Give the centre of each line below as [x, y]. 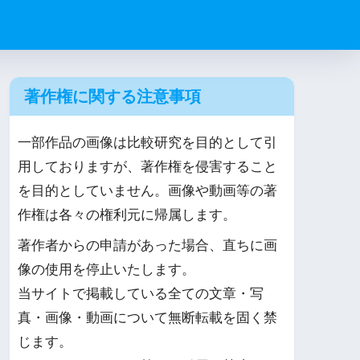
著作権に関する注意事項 [112, 97]
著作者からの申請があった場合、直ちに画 [147, 245]
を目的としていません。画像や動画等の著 [147, 190]
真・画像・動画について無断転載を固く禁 [147, 317]
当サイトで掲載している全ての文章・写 [141, 293]
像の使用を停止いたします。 [106, 269]
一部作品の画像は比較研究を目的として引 [147, 142]
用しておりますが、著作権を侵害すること [147, 166]
